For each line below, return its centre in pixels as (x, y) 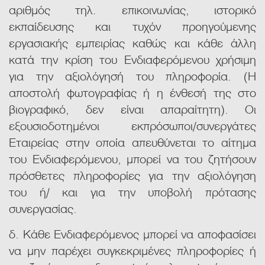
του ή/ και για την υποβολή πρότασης (132, 191)
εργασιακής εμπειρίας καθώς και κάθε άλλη (132, 42)
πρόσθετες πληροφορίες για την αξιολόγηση (132, 175)
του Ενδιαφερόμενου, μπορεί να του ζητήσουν (132, 158)
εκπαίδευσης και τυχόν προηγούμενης (132, 26)
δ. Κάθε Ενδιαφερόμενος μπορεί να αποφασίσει (132, 233)
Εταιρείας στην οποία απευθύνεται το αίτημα (132, 142)
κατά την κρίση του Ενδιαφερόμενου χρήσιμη (132, 59)
